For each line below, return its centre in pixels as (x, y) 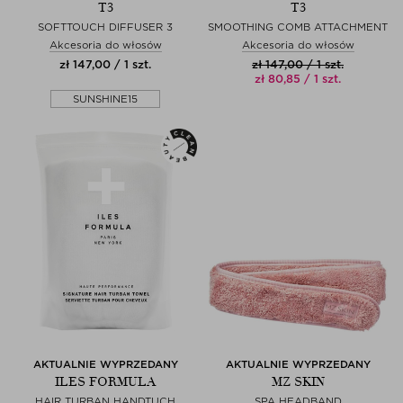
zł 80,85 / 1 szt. (298, 78)
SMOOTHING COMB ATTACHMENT (298, 27)
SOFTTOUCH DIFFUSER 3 (105, 27)
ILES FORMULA (105, 381)
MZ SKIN (298, 381)
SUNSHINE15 (105, 99)
